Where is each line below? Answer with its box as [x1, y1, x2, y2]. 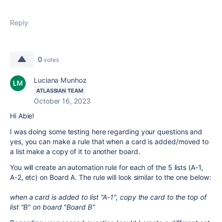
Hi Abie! [10, 111, 35, 120]
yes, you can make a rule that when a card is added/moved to [10, 137, 209, 146]
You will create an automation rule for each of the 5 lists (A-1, [10, 163, 203, 171]
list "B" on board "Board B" [10, 203, 95, 211]
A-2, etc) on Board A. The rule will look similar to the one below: [10, 173, 211, 181]
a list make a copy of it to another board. [10, 147, 140, 156]
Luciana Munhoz [34, 76, 87, 84]
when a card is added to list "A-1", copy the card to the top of [10, 193, 207, 201]
